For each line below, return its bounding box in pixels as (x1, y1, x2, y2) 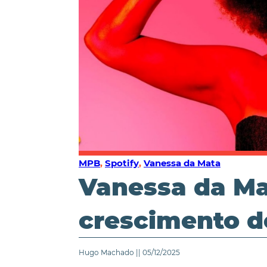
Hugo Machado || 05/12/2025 (79, 247, 180, 257)
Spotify (105, 157, 139, 169)
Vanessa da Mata (144, 157, 221, 169)
